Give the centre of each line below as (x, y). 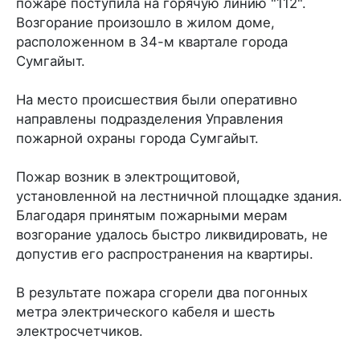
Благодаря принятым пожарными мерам (152, 215)
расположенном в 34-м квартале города (152, 41)
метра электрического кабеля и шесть (145, 311)
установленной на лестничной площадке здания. (179, 196)
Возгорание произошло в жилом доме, (145, 22)
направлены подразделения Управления (149, 119)
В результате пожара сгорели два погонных (162, 292)
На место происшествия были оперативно (157, 99)
